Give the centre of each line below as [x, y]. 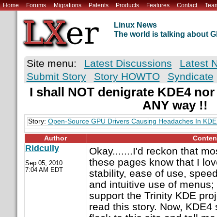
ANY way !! [175, 105]
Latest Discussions [128, 63]
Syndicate [190, 77]
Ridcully [42, 148]
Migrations [67, 5]
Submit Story [56, 77]
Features [158, 5]
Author [55, 139]
